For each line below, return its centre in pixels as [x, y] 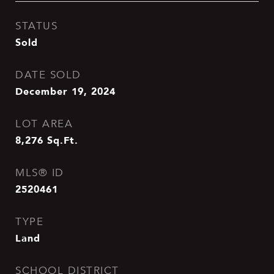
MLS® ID [40, 173]
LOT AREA [44, 124]
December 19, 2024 [65, 91]
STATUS [36, 26]
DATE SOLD [48, 75]
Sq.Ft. [63, 140]
